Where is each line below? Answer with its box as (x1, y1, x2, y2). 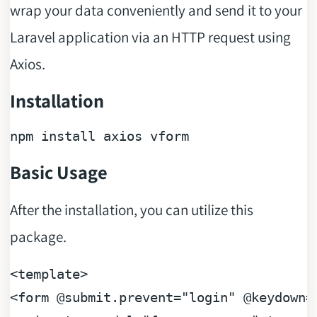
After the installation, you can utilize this (9, 200, 253, 220)
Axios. (9, 53, 45, 74)
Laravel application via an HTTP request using (9, 26, 291, 47)
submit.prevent (64, 290, 173, 306)
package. (9, 226, 67, 247)
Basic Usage (9, 159, 108, 185)
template (17, 267, 80, 282)
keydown (250, 290, 306, 306)
